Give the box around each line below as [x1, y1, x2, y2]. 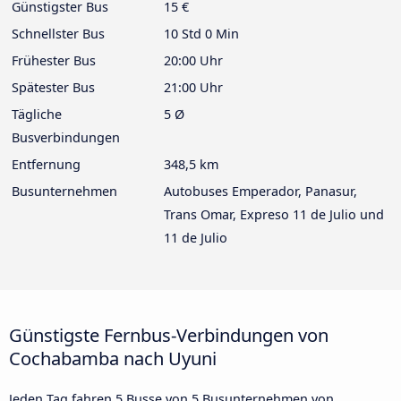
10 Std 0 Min [164, 24, 239, 42]
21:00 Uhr [164, 78, 223, 96]
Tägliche [12, 105, 62, 123]
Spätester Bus [12, 78, 95, 96]
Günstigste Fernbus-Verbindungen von [9, 321, 328, 347]
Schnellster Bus [12, 24, 105, 42]
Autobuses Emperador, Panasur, [164, 182, 357, 200]
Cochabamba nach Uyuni [9, 345, 217, 371]
